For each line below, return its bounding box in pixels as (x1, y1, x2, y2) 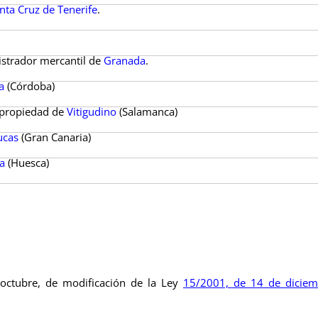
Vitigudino (67, 104, 117, 119)
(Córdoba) (4, 79, 55, 93)
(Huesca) (5, 155, 50, 170)
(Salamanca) (116, 104, 178, 119)
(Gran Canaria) (18, 130, 92, 144)
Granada (104, 53, 146, 67)
